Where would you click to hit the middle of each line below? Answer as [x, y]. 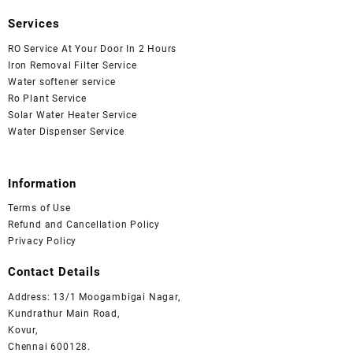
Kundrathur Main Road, [64, 313]
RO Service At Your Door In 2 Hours [93, 48]
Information [42, 183]
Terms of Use [39, 208]
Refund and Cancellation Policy [84, 225]
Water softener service [62, 82]
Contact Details [54, 272]
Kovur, [23, 330]
